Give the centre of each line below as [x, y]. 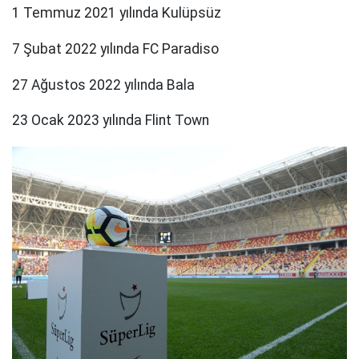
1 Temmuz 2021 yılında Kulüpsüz [117, 13]
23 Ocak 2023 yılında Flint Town [111, 121]
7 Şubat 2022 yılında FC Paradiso [115, 48]
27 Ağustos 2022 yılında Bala [103, 85]
